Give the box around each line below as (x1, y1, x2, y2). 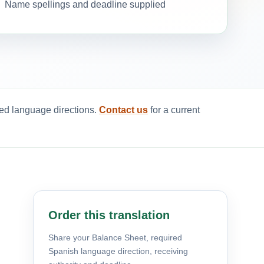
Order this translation (48, 208, 170, 222)
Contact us (99, 104, 148, 115)
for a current (148, 104, 200, 115)
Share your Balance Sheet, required (48, 232, 182, 242)
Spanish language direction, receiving (48, 246, 188, 256)
